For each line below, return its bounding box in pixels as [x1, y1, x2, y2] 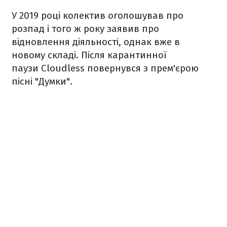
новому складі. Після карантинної [12, 49, 167, 61]
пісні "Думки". [12, 75, 75, 88]
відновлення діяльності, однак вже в [12, 36, 180, 48]
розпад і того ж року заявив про [12, 23, 159, 35]
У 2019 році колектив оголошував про [12, 10, 183, 22]
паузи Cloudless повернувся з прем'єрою [12, 62, 199, 74]
